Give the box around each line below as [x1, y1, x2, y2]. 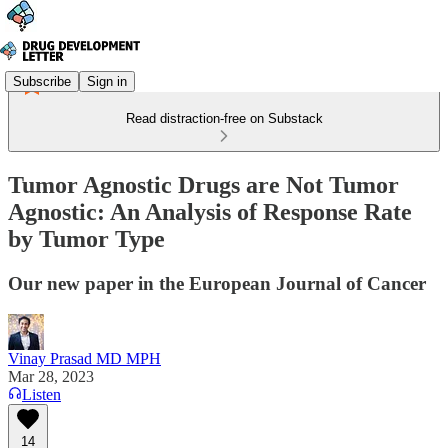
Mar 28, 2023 [8, 367, 94, 385]
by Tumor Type [8, 225, 165, 252]
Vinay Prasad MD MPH [8, 349, 161, 367]
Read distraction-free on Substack [125, 111, 323, 126]
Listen [22, 385, 61, 403]
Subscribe [13, 73, 71, 89]
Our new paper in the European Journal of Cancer [8, 272, 426, 294]
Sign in [87, 73, 127, 89]
